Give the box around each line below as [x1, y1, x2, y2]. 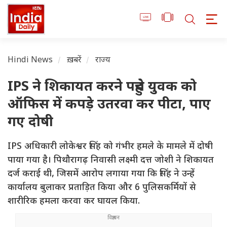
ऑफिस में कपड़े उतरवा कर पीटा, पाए [8, 96, 211, 115]
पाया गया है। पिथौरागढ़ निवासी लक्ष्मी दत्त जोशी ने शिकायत [8, 155, 214, 167]
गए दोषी [8, 114, 53, 132]
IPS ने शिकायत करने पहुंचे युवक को [8, 79, 197, 97]
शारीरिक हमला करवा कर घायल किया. [8, 196, 140, 208]
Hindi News [8, 55, 53, 66]
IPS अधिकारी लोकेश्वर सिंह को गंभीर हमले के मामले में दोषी [8, 141, 213, 153]
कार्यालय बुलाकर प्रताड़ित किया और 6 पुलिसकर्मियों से [8, 182, 196, 194]
